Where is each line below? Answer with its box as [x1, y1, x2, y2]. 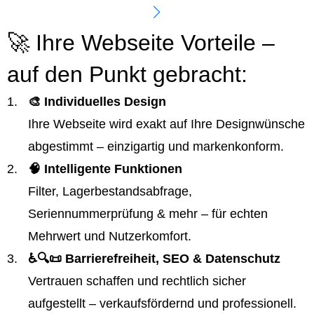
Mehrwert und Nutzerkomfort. [28, 229, 191, 243]
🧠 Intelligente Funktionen [28, 162, 182, 176]
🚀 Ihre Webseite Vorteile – [7, 30, 275, 55]
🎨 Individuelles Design [28, 95, 166, 109]
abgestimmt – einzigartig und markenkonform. [28, 139, 284, 153]
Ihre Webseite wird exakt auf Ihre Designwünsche [28, 117, 305, 131]
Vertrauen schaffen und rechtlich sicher [28, 274, 246, 288]
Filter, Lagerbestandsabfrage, [28, 184, 192, 198]
